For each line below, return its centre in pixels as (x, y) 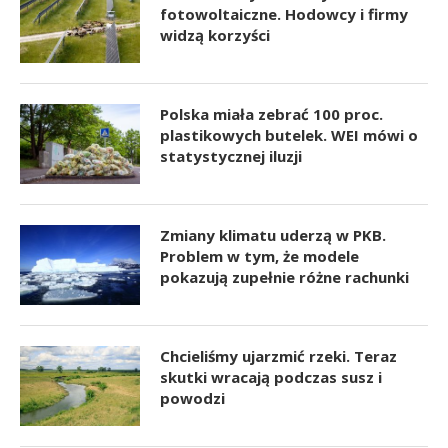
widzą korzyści (215, 35)
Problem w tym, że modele (259, 256)
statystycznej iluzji (231, 156)
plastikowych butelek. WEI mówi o (289, 135)
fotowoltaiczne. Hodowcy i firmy (284, 14)
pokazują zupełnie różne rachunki (284, 277)
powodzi (192, 398)
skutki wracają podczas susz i (271, 377)
